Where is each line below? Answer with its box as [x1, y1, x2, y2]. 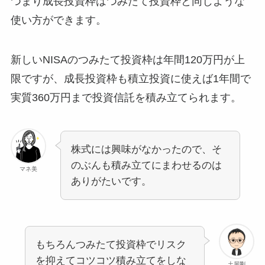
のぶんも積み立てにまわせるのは [70, 160, 222, 172]
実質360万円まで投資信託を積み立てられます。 [10, 92, 241, 104]
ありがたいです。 [70, 176, 151, 188]
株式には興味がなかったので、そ [70, 144, 222, 156]
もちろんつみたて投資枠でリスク [35, 239, 186, 251]
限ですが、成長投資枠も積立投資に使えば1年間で [10, 73, 251, 85]
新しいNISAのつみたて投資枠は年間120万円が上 [10, 54, 245, 66]
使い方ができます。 [10, 14, 106, 26]
